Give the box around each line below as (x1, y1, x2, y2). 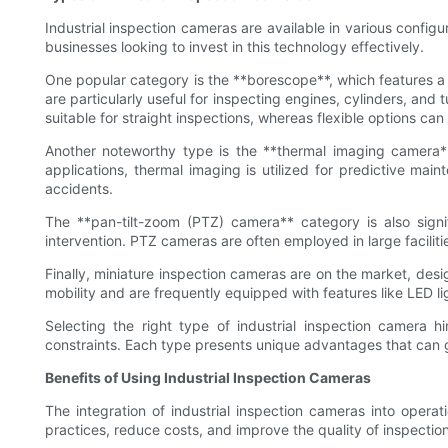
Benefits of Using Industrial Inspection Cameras (45, 369, 371, 387)
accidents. (45, 180, 113, 198)
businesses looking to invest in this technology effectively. (45, 38, 424, 56)
